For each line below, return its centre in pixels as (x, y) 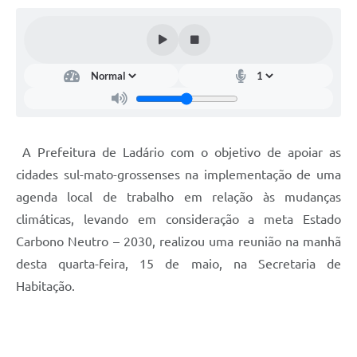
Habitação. (45, 286)
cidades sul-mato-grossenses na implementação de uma (178, 175)
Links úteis (40, 14)
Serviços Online (52, 45)
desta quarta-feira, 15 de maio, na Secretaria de (178, 264)
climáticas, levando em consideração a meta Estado (178, 220)
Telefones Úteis (52, 76)
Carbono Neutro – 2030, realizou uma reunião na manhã (178, 242)
